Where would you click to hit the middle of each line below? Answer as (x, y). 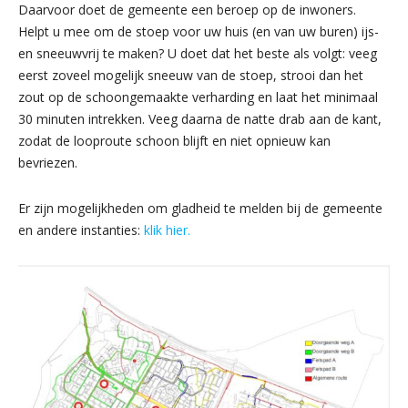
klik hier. (167, 230)
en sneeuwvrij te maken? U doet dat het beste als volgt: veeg (198, 54)
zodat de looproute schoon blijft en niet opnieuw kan (174, 141)
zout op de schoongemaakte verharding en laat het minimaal (198, 97)
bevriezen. (48, 163)
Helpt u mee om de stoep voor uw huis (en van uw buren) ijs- (199, 32)
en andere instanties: (81, 230)
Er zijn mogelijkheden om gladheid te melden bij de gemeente (200, 209)
